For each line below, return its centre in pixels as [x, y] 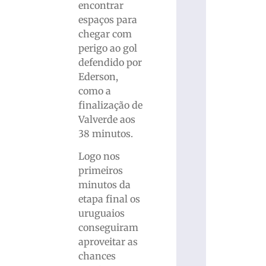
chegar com [105, 34]
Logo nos [99, 156]
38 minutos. [106, 134]
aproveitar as [108, 242]
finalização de [111, 105]
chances [97, 256]
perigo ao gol [108, 48]
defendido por [110, 63]
